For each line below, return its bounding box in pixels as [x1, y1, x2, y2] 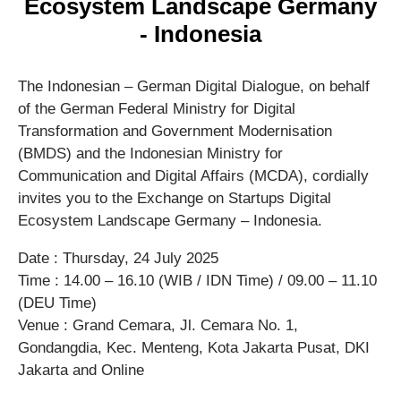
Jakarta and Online [18, 362, 144, 379]
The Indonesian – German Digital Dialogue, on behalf [18, 78, 370, 95]
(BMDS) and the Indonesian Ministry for [18, 145, 283, 162]
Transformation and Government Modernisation [18, 123, 332, 140]
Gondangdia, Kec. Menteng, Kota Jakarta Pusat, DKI [18, 339, 370, 356]
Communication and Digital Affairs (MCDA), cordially [18, 167, 369, 184]
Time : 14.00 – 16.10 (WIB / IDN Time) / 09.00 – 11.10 [18, 272, 377, 289]
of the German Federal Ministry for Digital [18, 100, 295, 117]
